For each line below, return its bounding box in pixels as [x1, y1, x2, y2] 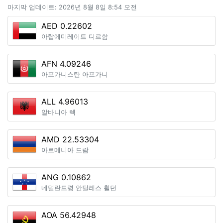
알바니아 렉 [41, 109, 76, 116]
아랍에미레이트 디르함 [41, 33, 108, 40]
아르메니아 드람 [41, 146, 89, 154]
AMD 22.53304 [41, 134, 99, 144]
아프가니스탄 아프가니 [41, 71, 108, 78]
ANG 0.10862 [41, 172, 91, 182]
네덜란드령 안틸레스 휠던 [41, 184, 116, 192]
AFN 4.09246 [41, 59, 91, 69]
